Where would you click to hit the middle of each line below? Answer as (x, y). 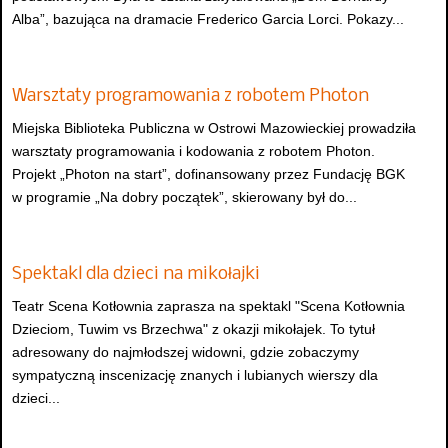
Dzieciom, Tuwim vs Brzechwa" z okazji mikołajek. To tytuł (193, 329)
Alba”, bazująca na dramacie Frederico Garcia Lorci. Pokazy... (208, 18)
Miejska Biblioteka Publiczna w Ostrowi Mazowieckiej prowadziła (214, 127)
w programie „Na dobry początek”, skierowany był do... (184, 196)
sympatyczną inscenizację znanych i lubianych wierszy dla (195, 375)
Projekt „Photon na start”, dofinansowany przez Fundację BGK (208, 173)
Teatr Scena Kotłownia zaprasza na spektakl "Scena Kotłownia (208, 306)
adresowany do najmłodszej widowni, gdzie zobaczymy (185, 352)
